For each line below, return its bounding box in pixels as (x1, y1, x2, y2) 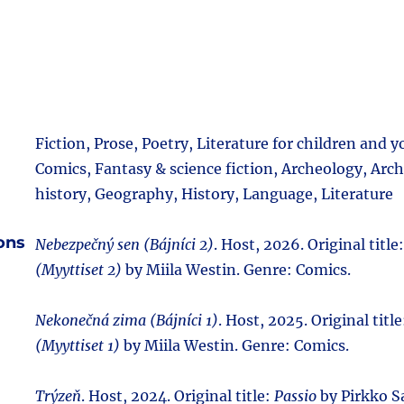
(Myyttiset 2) (35, 260, 122, 279)
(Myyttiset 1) (35, 335, 120, 354)
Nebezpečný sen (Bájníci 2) (35, 234, 214, 253)
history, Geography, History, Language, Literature (35, 184, 393, 203)
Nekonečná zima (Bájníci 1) (35, 310, 218, 329)
